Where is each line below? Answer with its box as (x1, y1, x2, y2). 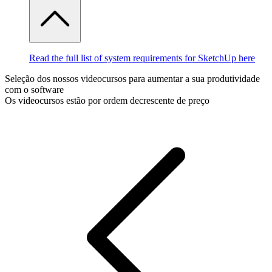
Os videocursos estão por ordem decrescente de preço (5, 95, 209, 106)
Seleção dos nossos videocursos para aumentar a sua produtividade (5, 73, 260, 84)
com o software (5, 84, 64, 95)
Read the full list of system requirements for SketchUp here (29, 53, 255, 64)
